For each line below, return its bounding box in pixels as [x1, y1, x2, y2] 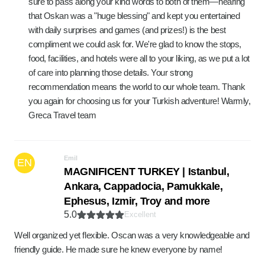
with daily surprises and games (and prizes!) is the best [28, 25, 226, 35]
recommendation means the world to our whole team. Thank [28, 82, 245, 92]
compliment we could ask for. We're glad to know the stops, [28, 39, 241, 49]
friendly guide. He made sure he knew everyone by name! [14, 244, 222, 254]
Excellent [124, 210, 156, 219]
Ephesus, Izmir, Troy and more [64, 195, 210, 207]
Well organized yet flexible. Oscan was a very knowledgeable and [14, 230, 250, 240]
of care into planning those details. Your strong [28, 67, 193, 77]
